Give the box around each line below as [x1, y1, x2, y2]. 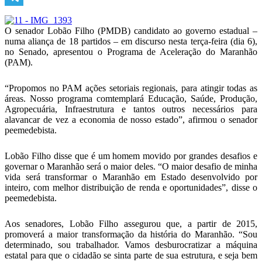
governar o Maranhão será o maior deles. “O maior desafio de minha [5, 161, 257, 171]
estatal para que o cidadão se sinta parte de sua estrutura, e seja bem [5, 250, 257, 260]
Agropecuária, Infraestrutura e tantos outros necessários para [5, 104, 257, 114]
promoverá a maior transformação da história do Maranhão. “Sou [5, 229, 257, 239]
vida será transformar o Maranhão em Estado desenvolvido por [5, 172, 257, 182]
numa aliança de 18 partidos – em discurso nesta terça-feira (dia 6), [5, 36, 257, 46]
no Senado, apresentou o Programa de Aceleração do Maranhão [5, 47, 257, 57]
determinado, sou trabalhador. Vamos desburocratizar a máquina [5, 240, 257, 250]
